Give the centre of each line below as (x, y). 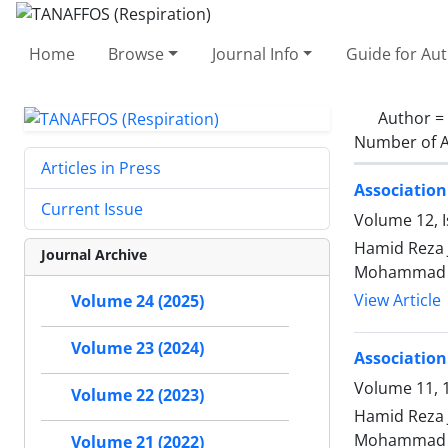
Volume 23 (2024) (137, 348)
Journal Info (255, 53)
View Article (397, 300)
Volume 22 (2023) (137, 395)
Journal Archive (94, 255)
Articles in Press (101, 168)
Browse (136, 53)
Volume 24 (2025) (137, 301)
